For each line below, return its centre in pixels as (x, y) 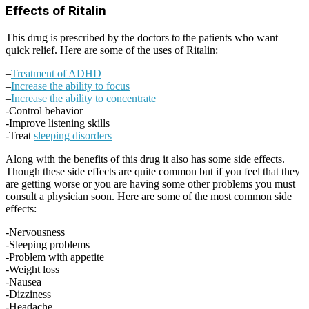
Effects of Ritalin (56, 11)
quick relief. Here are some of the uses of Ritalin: (112, 50)
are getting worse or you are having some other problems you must (150, 183)
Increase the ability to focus (70, 86)
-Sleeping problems (48, 244)
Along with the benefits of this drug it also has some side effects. (145, 159)
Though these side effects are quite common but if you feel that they (153, 171)
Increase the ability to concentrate (83, 98)
